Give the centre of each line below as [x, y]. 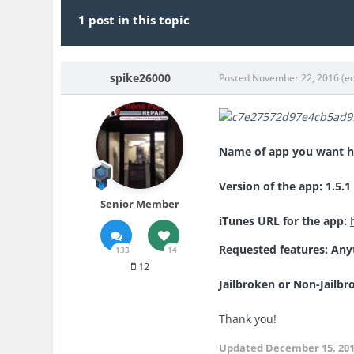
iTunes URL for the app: [285, 220]
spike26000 [140, 78]
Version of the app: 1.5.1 [285, 186]
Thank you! [248, 318]
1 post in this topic [134, 20]
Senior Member [140, 204]
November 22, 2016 [296, 78]
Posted [236, 78]
